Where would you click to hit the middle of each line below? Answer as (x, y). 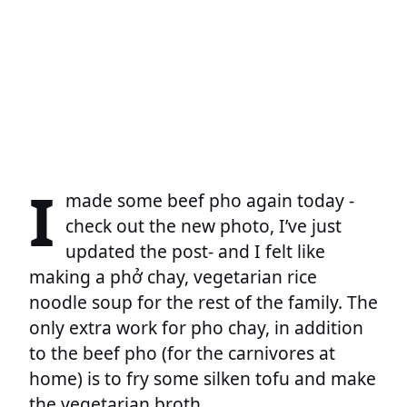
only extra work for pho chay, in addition (196, 327)
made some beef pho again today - (210, 200)
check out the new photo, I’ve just (203, 225)
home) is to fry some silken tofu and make (203, 378)
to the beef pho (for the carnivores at (182, 352)
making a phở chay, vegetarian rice (173, 276)
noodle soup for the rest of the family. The (203, 302)
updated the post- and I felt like (195, 251)
